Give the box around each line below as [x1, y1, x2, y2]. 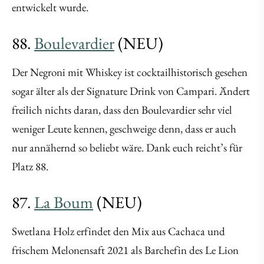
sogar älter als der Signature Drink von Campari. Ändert [12, 84, 250, 99]
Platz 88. [12, 159, 48, 174]
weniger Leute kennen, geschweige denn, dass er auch [12, 121, 236, 137]
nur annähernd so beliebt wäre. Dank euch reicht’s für [12, 140, 242, 156]
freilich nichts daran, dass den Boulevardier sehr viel [12, 103, 232, 118]
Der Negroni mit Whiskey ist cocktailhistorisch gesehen [12, 65, 247, 80]
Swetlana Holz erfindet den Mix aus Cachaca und [12, 224, 225, 239]
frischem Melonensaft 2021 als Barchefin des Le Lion [12, 243, 239, 258]
